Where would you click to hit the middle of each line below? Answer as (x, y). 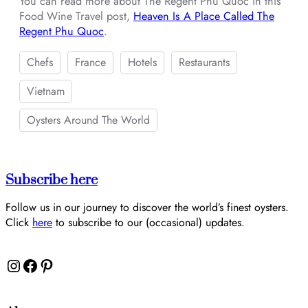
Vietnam (46, 91)
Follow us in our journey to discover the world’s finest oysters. (147, 207)
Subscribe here (52, 180)
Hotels (142, 62)
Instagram (11, 265)
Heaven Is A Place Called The (204, 16)
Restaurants (204, 62)
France (90, 62)
